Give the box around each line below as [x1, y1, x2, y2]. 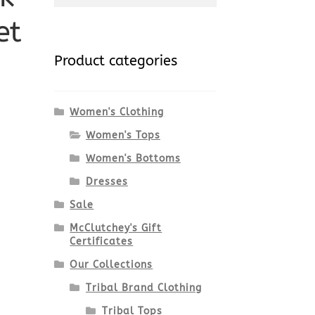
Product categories [53, 53, 177, 70]
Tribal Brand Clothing [85, 282, 202, 295]
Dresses [85, 176, 128, 188]
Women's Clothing [70, 106, 165, 119]
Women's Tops [85, 129, 160, 142]
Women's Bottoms [85, 153, 181, 165]
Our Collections [70, 259, 153, 271]
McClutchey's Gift [70, 222, 162, 235]
